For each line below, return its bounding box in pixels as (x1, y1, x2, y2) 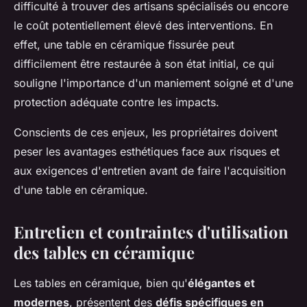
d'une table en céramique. (14, 183, 148, 197)
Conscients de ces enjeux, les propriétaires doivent (14, 125, 278, 139)
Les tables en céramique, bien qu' (14, 276, 188, 290)
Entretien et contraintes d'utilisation (14, 221, 288, 243)
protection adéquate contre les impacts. (14, 95, 219, 109)
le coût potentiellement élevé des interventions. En (14, 19, 273, 32)
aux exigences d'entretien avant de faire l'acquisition (14, 164, 286, 177)
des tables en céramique (14, 241, 195, 263)
